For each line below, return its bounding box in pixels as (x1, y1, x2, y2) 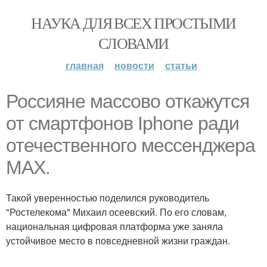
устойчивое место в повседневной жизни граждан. (6, 234, 230, 247)
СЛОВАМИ (98, 33, 169, 53)
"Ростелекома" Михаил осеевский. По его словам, (6, 205, 226, 219)
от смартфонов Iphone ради (6, 113, 239, 134)
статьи (164, 58, 197, 72)
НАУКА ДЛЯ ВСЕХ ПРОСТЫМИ (31, 13, 236, 33)
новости (114, 58, 154, 72)
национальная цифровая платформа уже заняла (6, 219, 223, 233)
